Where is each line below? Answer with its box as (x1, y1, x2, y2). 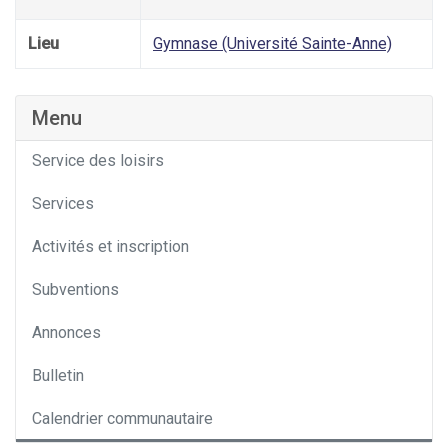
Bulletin (32, 366, 84, 386)
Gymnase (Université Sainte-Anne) (153, 34, 392, 54)
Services (32, 194, 94, 214)
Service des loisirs (32, 151, 164, 171)
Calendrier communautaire (32, 409, 213, 429)
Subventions (32, 280, 119, 300)
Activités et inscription (32, 237, 189, 257)
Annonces (32, 323, 101, 343)
